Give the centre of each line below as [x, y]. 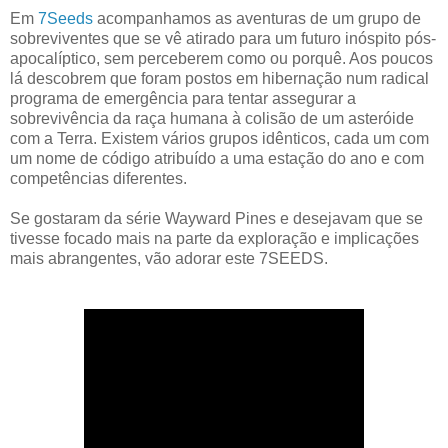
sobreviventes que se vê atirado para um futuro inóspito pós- [223, 38]
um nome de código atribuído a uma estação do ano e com [217, 158]
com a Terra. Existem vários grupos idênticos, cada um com [219, 138]
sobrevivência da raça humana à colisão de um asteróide [212, 118]
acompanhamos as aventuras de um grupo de [257, 18]
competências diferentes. [98, 178]
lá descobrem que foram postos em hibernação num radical [219, 78]
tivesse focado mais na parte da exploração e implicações [214, 238]
